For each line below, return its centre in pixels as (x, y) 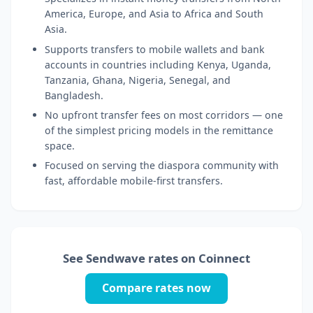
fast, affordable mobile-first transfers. (134, 181)
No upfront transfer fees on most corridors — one (164, 115)
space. (60, 145)
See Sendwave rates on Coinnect (156, 258)
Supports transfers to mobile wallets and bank (155, 49)
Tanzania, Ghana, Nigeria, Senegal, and (138, 80)
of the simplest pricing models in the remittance (159, 130)
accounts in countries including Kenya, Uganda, (158, 64)
